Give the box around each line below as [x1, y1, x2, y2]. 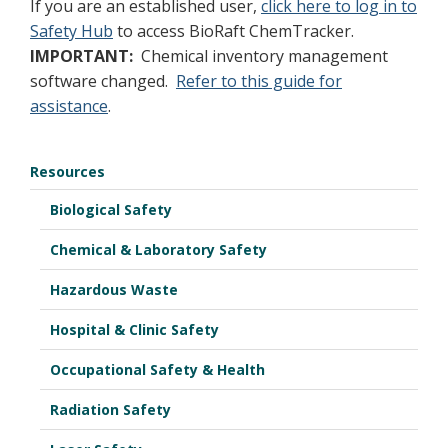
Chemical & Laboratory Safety [50, 240, 267, 259]
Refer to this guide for [176, 70, 342, 92]
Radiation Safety [50, 400, 171, 419]
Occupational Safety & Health [50, 360, 265, 379]
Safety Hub [30, 20, 113, 42]
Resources [30, 162, 105, 181]
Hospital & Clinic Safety [50, 320, 219, 339]
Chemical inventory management [133, 45, 388, 67]
